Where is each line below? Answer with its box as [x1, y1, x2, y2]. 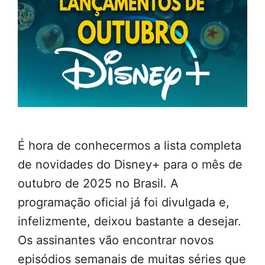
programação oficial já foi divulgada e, [18, 195, 230, 210]
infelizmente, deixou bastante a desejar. [18, 214, 241, 229]
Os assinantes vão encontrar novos [18, 233, 214, 248]
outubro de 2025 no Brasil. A [18, 176, 179, 191]
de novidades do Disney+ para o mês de [18, 157, 243, 172]
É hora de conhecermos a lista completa [18, 138, 241, 153]
